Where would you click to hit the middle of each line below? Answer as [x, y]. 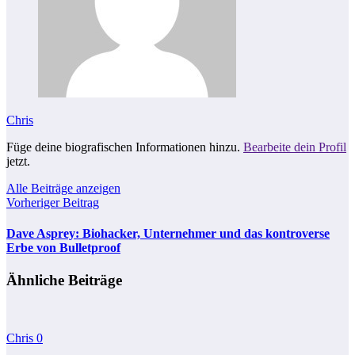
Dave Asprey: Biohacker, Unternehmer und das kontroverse [168, 234]
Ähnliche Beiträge [64, 281]
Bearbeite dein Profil [295, 147]
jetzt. [18, 161]
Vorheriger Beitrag [53, 202]
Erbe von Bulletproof [63, 248]
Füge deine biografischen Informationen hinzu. [125, 147]
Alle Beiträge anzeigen [63, 188]
